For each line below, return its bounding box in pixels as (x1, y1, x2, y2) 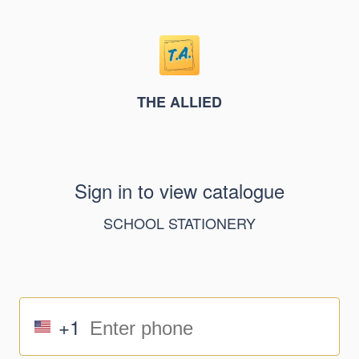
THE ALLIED (137, 91, 222, 112)
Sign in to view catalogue (75, 176, 284, 204)
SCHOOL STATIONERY (103, 212, 256, 233)
